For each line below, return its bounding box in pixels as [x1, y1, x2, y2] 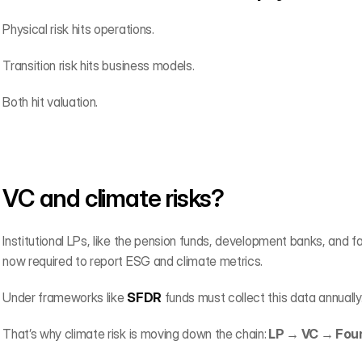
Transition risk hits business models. [2, 57, 195, 74]
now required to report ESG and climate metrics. [2, 253, 263, 269]
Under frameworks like [2, 289, 128, 305]
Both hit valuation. [2, 94, 99, 110]
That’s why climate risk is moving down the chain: [2, 326, 267, 342]
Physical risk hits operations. [2, 21, 154, 37]
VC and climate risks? [2, 183, 224, 213]
